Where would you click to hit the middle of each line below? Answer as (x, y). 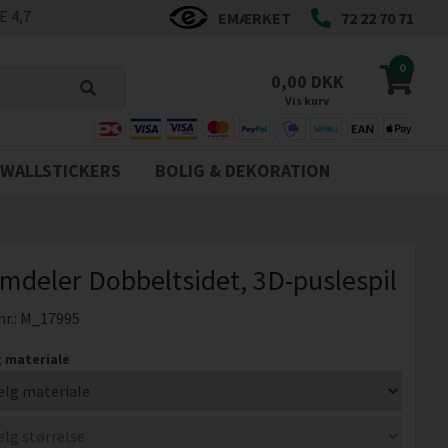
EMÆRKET (255, 17)
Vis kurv (307, 100)
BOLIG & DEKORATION (243, 170)
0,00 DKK (308, 81)
